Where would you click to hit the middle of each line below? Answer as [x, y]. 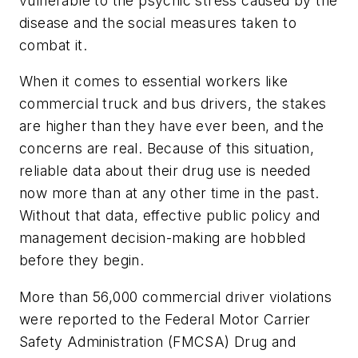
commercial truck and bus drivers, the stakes [173, 104]
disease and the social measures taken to [158, 22]
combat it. [54, 45]
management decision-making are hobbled [163, 238]
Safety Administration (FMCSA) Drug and [158, 342]
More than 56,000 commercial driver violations [175, 297]
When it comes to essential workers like [154, 82]
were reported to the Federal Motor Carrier [165, 320]
